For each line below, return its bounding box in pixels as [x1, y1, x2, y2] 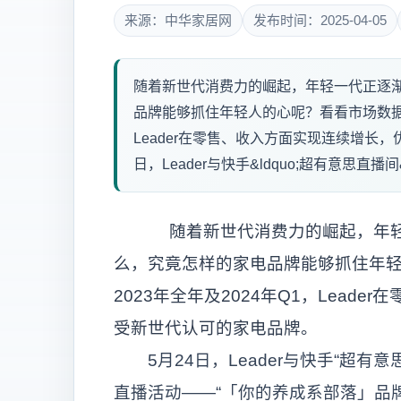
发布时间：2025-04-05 [253, 13, 387, 28]
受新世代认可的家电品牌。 [114, 319, 318, 337]
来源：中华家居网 [124, 13, 232, 28]
